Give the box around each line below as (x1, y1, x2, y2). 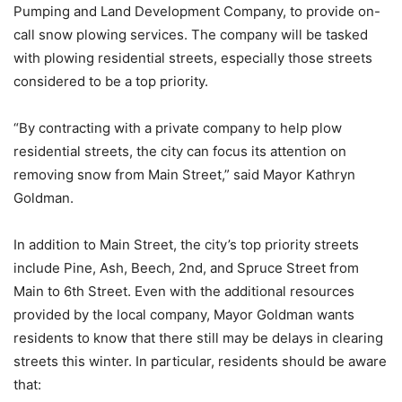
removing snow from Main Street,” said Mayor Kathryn (13, 166, 355, 184)
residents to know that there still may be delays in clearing (13, 329, 383, 347)
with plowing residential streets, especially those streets (13, 49, 372, 67)
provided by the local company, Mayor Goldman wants (13, 306, 354, 324)
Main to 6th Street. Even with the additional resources (13, 283, 354, 301)
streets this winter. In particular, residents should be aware (13, 353, 387, 371)
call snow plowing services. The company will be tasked (13, 26, 368, 44)
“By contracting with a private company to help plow (13, 119, 342, 137)
